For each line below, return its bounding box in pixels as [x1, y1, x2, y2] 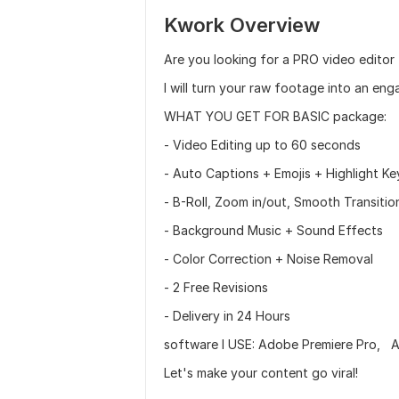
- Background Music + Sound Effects [164, 223, 383, 238]
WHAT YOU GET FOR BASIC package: [164, 109, 387, 124]
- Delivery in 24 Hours [164, 308, 290, 323]
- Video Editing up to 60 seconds [164, 137, 364, 152]
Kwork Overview [164, 13, 320, 37]
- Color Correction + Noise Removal [164, 251, 373, 266]
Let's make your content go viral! [164, 365, 358, 380]
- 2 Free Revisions [164, 280, 268, 295]
